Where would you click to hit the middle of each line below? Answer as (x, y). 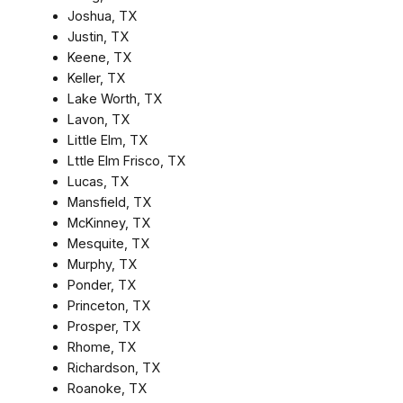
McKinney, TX (108, 223)
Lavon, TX (98, 119)
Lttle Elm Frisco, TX (126, 161)
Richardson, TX (113, 367)
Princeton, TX (108, 305)
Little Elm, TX (107, 140)
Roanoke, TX (107, 388)
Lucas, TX (98, 181)
